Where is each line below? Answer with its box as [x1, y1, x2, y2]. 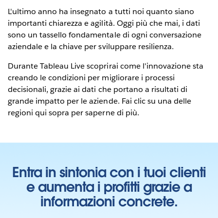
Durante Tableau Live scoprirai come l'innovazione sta [8, 61, 204, 72]
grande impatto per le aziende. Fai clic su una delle [8, 96, 191, 107]
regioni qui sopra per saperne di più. [8, 108, 139, 118]
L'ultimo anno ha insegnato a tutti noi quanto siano [8, 6, 194, 17]
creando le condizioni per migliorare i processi [8, 73, 175, 83]
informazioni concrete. [40, 192, 178, 210]
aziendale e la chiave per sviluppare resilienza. [8, 41, 174, 52]
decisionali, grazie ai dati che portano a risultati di [8, 84, 188, 95]
